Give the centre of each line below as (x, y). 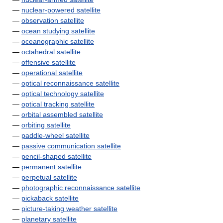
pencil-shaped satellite (56, 156)
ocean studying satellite (58, 31)
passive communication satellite (71, 146)
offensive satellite (49, 62)
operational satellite (52, 73)
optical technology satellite (63, 94)
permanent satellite (52, 167)
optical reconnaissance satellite (70, 83)
